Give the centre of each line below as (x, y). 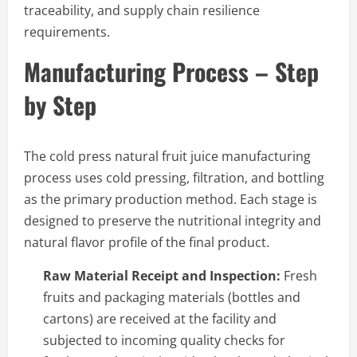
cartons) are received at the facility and (160, 318)
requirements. (67, 31)
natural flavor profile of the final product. (147, 242)
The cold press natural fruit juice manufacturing (167, 156)
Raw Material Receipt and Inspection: (162, 275)
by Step (60, 104)
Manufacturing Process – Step (171, 71)
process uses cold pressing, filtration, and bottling (174, 177)
